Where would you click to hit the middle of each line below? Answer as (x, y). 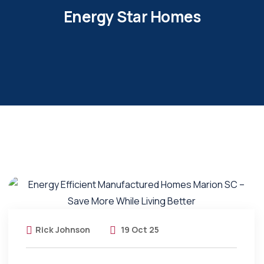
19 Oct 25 (139, 230)
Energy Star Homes (132, 16)
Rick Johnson (63, 230)
